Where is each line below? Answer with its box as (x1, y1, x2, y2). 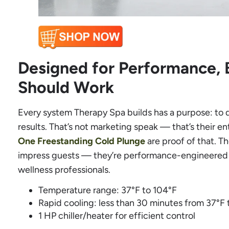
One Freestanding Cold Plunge (18, 135, 145, 147)
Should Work (18, 77, 114, 97)
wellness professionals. (18, 164, 110, 175)
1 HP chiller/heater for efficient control (38, 210, 195, 222)
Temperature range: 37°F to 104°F (38, 185, 177, 196)
